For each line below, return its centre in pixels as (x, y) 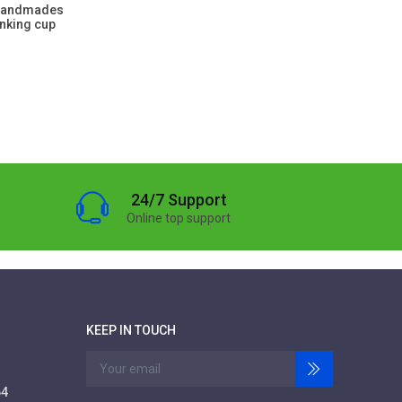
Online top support (179, 218)
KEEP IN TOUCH (131, 330)
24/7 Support (179, 200)
